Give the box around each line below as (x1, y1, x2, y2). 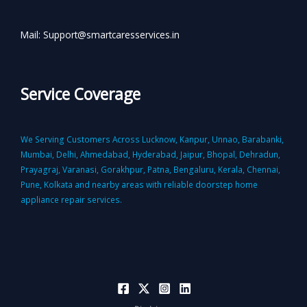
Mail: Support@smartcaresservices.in (21, 27, 180, 41)
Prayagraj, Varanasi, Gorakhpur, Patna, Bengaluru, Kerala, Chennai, (21, 164, 280, 175)
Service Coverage (21, 83, 140, 105)
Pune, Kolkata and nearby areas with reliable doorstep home (21, 179, 258, 191)
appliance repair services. (21, 194, 122, 206)
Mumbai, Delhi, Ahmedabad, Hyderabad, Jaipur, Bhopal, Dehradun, (21, 149, 280, 160)
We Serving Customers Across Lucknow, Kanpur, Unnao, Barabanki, (21, 134, 284, 145)
